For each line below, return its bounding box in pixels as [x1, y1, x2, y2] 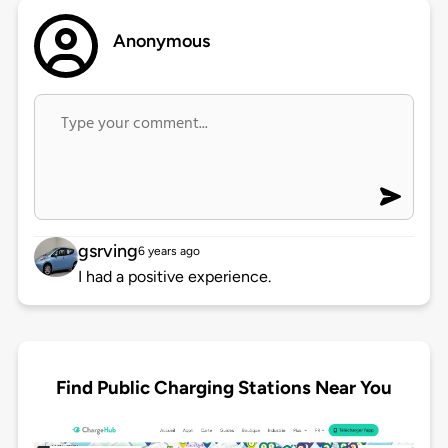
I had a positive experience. [77, 267, 271, 287]
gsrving [77, 240, 138, 263]
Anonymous [113, 30, 211, 53]
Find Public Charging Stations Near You [56, 375, 392, 399]
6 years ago [137, 244, 200, 259]
